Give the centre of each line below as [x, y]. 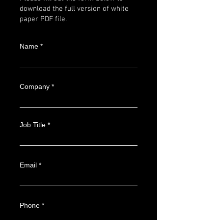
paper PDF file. [43, 19]
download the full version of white [74, 9]
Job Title [33, 125]
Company [35, 86]
